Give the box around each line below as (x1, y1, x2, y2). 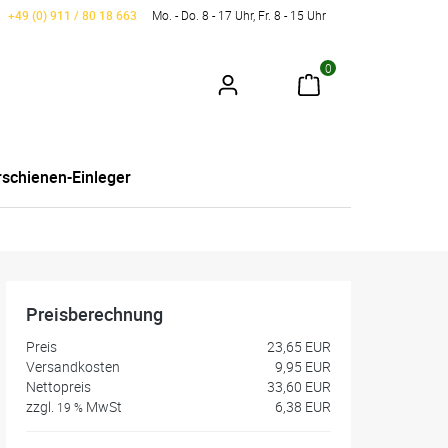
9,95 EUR (275, 357, 331, 376)
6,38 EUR (275, 397, 331, 416)
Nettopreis (26, 377, 91, 396)
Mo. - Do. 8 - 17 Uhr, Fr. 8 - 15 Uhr (152, 7, 326, 23)
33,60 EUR (267, 377, 331, 396)
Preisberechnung (26, 302, 163, 326)
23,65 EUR (267, 337, 331, 356)
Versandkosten (26, 357, 120, 376)
